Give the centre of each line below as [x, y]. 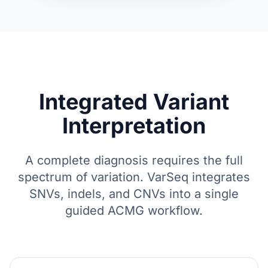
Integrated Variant [134, 102]
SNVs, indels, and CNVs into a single [134, 194]
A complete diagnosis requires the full [134, 160]
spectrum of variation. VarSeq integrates [134, 177]
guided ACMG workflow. [134, 211]
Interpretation [134, 126]
